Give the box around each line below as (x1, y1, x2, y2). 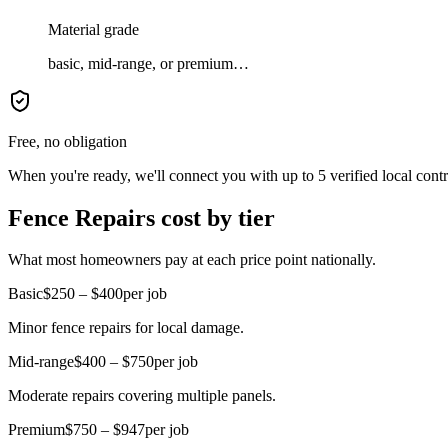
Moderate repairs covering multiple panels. (8, 387, 276, 405)
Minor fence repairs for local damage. (8, 319, 244, 337)
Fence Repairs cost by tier (8, 204, 275, 231)
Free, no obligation (8, 132, 127, 150)
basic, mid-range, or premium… (48, 54, 249, 72)
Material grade (48, 20, 139, 38)
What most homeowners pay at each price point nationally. (8, 251, 376, 269)
